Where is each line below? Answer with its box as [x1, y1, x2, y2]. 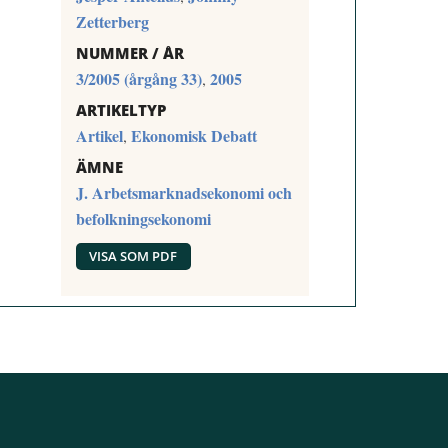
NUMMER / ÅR [75, 42, 184, 63]
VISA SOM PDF [89, 247, 178, 266]
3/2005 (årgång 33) [75, 66, 202, 90]
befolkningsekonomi [75, 206, 211, 230]
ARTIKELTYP [75, 99, 166, 120]
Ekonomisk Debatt [130, 123, 257, 147]
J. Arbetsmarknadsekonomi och [75, 180, 292, 204]
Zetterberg [75, 10, 149, 34]
